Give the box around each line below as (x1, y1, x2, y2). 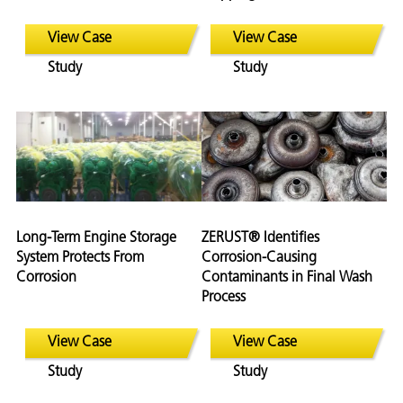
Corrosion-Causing (201, 250, 317, 265)
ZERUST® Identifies (201, 230, 319, 246)
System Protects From (16, 250, 144, 265)
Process (201, 290, 246, 305)
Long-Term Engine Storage (16, 230, 176, 246)
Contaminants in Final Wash (201, 270, 372, 285)
